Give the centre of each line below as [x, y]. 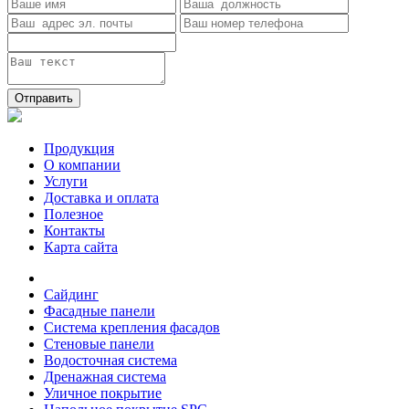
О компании [82, 165]
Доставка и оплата [101, 198]
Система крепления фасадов [132, 328]
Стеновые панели [99, 344]
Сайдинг [71, 295]
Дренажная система [105, 377]
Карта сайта [81, 247]
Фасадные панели [100, 311]
